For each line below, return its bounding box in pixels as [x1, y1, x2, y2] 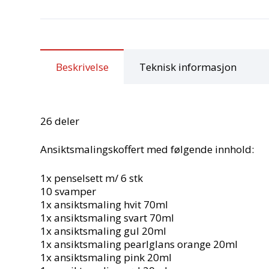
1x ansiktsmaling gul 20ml [40, 223, 167, 238]
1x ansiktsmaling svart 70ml [40, 210, 175, 225]
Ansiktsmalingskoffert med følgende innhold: [40, 142, 255, 156]
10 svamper [40, 184, 97, 198]
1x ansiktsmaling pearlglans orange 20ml [40, 237, 238, 251]
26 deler [40, 113, 80, 128]
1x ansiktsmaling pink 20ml [40, 250, 172, 264]
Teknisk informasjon [139, 59, 237, 74]
